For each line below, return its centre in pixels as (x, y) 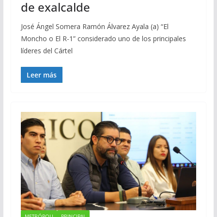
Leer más (41, 75)
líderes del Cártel (46, 50)
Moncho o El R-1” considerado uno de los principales (103, 38)
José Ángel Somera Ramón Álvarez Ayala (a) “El (94, 26)
